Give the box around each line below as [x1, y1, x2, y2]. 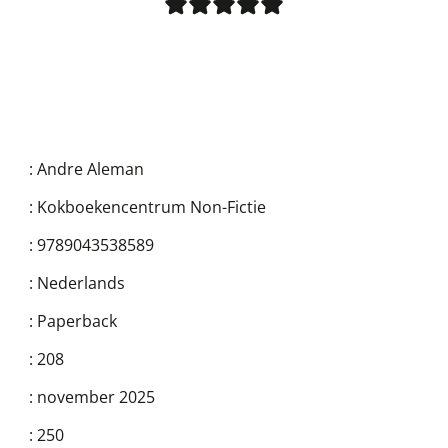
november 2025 [37, 385, 155, 408]
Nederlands [37, 271, 125, 294]
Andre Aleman [37, 157, 144, 180]
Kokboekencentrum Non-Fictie [37, 195, 266, 218]
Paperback [37, 309, 117, 332]
